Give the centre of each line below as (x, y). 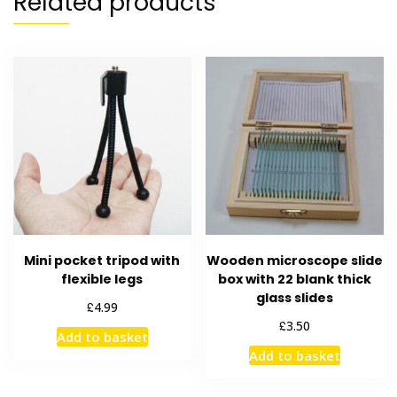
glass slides (295, 298)
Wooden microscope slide (295, 261)
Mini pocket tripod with (102, 261)
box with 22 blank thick (295, 280)
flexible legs (102, 280)
